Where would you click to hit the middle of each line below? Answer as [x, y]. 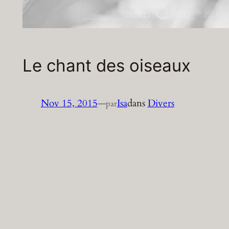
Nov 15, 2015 [69, 104]
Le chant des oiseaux [106, 65]
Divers [161, 104]
